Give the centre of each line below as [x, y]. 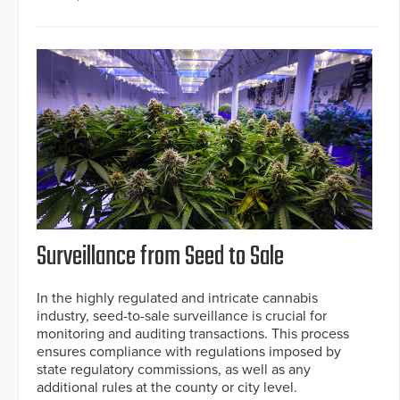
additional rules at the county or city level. [167, 388]
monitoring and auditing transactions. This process [193, 334]
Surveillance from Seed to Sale [160, 258]
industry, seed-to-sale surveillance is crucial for [182, 317]
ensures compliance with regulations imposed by [189, 352]
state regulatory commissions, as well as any [174, 370]
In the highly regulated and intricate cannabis [177, 299]
